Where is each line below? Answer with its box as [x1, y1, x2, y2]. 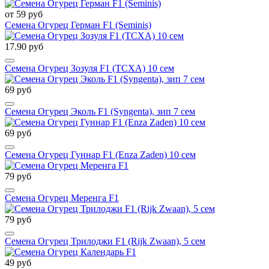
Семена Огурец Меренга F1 [5, 193, 119, 204]
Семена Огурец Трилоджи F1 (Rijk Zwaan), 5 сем [5, 236, 205, 247]
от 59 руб [5, 9, 43, 20]
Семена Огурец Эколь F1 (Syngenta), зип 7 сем [5, 106, 195, 117]
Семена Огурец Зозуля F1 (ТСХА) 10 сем [5, 63, 174, 74]
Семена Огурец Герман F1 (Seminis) [5, 20, 151, 31]
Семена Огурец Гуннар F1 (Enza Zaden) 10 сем [5, 150, 196, 160]
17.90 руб [5, 41, 43, 52]
